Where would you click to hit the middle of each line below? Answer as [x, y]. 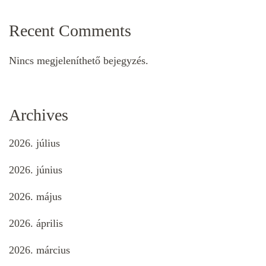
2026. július [34, 143]
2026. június [36, 170]
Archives [39, 115]
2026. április [36, 223]
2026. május [35, 196]
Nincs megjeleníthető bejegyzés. [79, 61]
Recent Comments [70, 31]
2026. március [39, 250]
